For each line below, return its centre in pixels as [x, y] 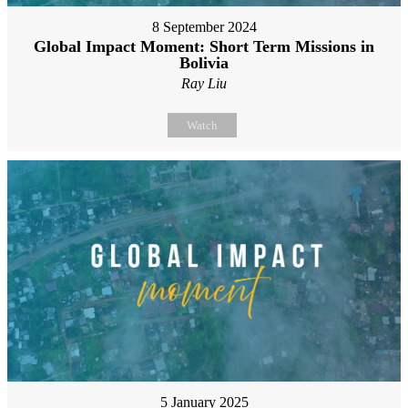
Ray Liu [204, 84]
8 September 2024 [204, 27]
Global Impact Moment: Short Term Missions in [204, 47]
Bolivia [204, 63]
